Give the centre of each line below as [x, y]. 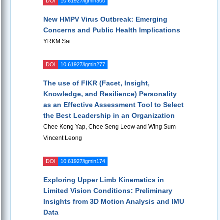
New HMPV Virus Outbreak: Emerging [105, 19]
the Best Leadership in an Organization [109, 116]
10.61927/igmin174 [83, 161]
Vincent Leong [63, 138]
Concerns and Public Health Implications [112, 30]
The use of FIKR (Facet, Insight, [96, 83]
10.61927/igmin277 [83, 65]
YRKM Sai [57, 41]
